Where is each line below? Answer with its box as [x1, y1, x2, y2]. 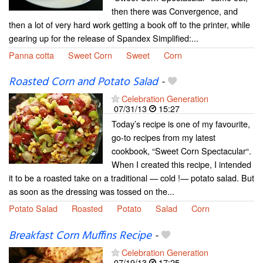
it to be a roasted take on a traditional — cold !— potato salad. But [9, 171, 254, 184]
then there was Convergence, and [112, 5, 238, 18]
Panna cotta [9, 49, 54, 62]
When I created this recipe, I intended [112, 158, 251, 171]
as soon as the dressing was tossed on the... [9, 185, 174, 198]
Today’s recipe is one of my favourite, [112, 117, 250, 130]
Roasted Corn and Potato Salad [9, 73, 158, 92]
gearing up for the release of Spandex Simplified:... [9, 32, 198, 45]
